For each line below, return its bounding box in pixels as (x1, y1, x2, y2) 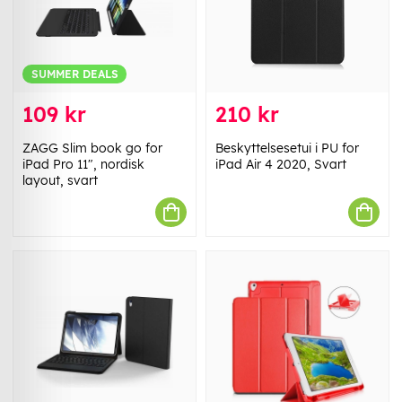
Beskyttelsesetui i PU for (215, 140, 359, 157)
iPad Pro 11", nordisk (22, 156, 144, 173)
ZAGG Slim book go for (22, 140, 162, 157)
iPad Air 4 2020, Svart (215, 156, 346, 173)
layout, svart (22, 172, 98, 189)
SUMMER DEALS (31, 66, 118, 81)
